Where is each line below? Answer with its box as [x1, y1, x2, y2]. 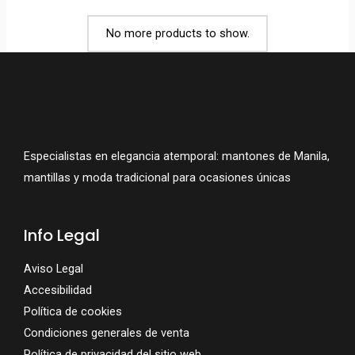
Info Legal [24, 224, 100, 247]
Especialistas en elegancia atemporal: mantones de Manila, [24, 148, 330, 163]
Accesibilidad [24, 283, 92, 298]
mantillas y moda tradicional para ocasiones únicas [24, 170, 291, 185]
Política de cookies [24, 304, 122, 319]
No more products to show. [105, 25, 250, 40]
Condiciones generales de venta [24, 326, 189, 341]
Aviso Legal [24, 261, 83, 277]
